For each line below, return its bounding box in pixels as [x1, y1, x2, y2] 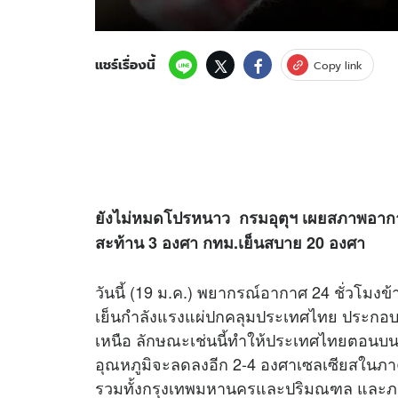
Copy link [314, 57, 362, 73]
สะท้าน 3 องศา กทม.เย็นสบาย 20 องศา [95, 230, 365, 254]
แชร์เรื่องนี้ [95, 54, 155, 76]
